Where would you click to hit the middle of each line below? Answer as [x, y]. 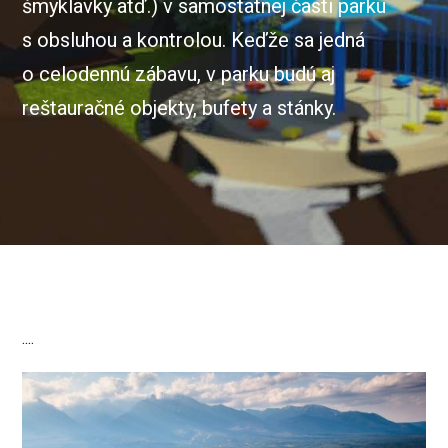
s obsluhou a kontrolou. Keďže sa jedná [194, 40]
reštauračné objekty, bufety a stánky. [179, 108]
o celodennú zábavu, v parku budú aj [179, 74]
